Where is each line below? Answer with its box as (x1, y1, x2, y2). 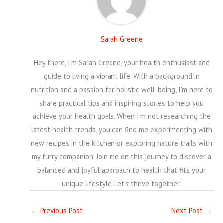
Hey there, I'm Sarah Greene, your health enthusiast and (33, 57, 210, 67)
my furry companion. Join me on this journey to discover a (32, 151, 211, 161)
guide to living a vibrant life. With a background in (43, 71, 200, 81)
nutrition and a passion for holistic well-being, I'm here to (30, 84, 213, 94)
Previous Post (38, 205, 83, 215)
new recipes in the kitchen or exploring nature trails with (31, 138, 212, 148)
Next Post (171, 205, 205, 215)
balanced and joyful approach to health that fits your (37, 165, 206, 175)
